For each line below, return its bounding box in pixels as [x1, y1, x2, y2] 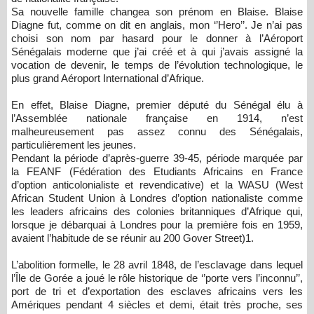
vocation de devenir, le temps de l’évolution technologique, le [11, 59, 303, 71]
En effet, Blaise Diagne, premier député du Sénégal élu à [11, 99, 303, 111]
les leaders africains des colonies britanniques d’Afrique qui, [11, 205, 303, 217]
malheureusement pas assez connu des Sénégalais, [11, 125, 303, 137]
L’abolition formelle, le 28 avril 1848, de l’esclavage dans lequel [11, 259, 303, 271]
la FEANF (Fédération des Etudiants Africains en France [11, 165, 303, 177]
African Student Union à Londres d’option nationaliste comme [11, 192, 303, 204]
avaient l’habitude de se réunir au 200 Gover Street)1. [11, 232, 257, 244]
